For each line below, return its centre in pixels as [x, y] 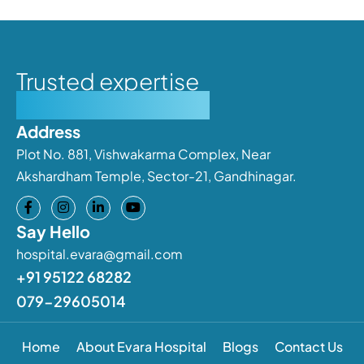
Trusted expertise [108, 80]
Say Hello [53, 231]
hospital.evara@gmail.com [100, 253]
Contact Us [308, 346]
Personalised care [113, 105]
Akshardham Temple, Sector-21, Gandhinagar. [156, 175]
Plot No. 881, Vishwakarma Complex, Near [143, 154]
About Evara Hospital [141, 346]
